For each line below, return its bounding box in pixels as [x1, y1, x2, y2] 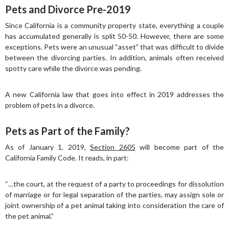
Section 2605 [90, 143, 135, 151]
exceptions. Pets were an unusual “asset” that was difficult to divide [5, 42, 224, 51]
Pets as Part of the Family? [5, 125, 130, 137]
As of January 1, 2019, [5, 143, 90, 151]
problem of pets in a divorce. [5, 101, 95, 109]
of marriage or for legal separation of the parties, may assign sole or [5, 190, 224, 199]
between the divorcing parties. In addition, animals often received [5, 53, 224, 62]
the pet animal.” [5, 212, 54, 220]
